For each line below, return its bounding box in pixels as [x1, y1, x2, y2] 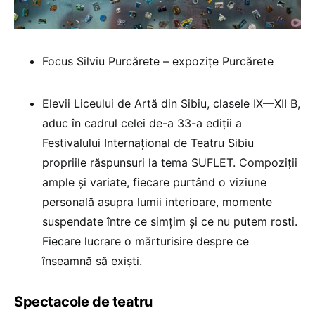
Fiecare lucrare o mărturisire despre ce [42, 233, 249, 248]
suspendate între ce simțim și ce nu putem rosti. [42, 214, 297, 229]
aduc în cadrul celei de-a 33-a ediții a [42, 115, 242, 130]
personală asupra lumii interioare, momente [42, 194, 272, 209]
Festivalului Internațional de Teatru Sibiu [42, 135, 254, 150]
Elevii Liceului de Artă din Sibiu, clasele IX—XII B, [42, 96, 300, 110]
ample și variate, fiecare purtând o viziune [42, 174, 266, 189]
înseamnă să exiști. [42, 253, 142, 268]
